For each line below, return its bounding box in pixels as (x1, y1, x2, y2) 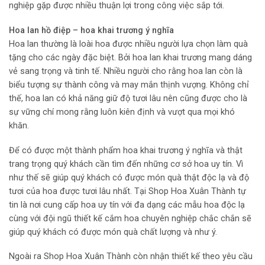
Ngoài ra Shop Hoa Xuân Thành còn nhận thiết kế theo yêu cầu (9, 251, 253, 262)
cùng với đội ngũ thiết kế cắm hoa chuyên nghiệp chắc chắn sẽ (9, 213, 251, 224)
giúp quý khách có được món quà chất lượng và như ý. (9, 227, 217, 237)
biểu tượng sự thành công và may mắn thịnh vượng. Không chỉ (9, 79, 249, 90)
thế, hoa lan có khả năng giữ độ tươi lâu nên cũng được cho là (9, 93, 247, 104)
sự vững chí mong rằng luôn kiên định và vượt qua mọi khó (9, 106, 235, 117)
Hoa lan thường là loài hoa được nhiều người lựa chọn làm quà (9, 38, 248, 49)
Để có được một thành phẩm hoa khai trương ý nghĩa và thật (9, 145, 243, 156)
